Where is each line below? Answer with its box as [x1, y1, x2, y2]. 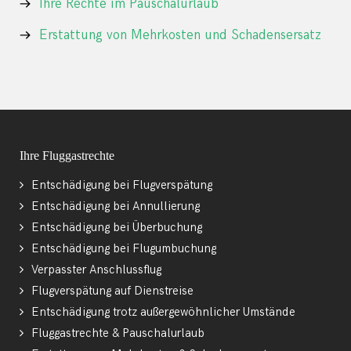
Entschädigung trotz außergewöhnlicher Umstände [31, 305, 295, 320]
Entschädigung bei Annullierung [31, 199, 200, 215]
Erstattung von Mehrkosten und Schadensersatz [39, 27, 321, 44]
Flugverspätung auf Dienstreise [31, 284, 194, 299]
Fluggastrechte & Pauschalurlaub [31, 326, 204, 342]
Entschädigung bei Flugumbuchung [31, 241, 216, 257]
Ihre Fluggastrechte [20, 149, 114, 163]
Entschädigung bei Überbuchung [31, 220, 202, 236]
